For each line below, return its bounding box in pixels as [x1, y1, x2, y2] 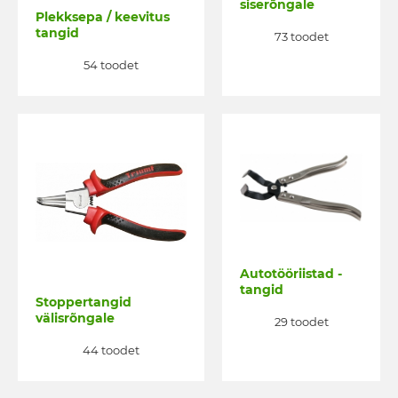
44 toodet [83, 342, 139, 357]
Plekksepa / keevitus [36, 9, 170, 26]
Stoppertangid [36, 294, 131, 311]
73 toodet [274, 28, 329, 44]
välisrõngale [36, 310, 115, 327]
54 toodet [84, 57, 139, 72]
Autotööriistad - [240, 266, 342, 283]
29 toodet [274, 314, 329, 329]
